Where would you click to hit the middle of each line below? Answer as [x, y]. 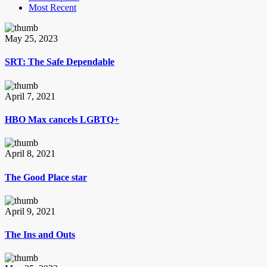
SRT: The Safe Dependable [60, 62]
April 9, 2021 [30, 211]
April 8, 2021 [30, 154]
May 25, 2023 [31, 39]
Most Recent [52, 8]
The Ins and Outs [40, 235]
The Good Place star [46, 177]
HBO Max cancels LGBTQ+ [62, 120]
